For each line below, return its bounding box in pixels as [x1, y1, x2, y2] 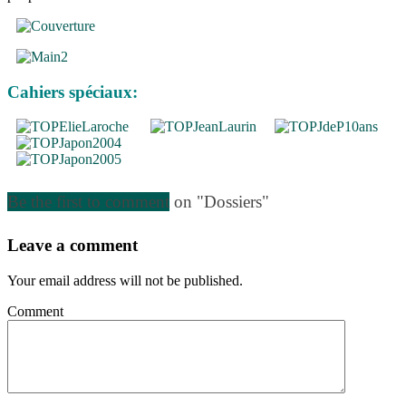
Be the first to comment [7, 191, 169, 211]
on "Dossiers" [174, 191, 269, 211]
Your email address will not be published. [7, 273, 243, 289]
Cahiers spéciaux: [7, 82, 138, 101]
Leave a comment [7, 236, 138, 256]
